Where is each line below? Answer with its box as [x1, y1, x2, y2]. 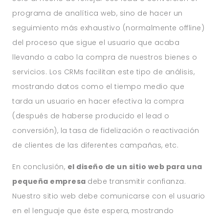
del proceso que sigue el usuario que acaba [12, 37, 180, 47]
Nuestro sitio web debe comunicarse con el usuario [12, 191, 205, 201]
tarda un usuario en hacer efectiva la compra [12, 96, 184, 106]
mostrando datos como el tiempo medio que [12, 81, 185, 91]
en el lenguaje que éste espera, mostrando [12, 205, 174, 216]
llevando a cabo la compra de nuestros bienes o [12, 52, 197, 62]
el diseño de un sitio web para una [67, 161, 202, 172]
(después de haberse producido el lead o [12, 110, 170, 121]
